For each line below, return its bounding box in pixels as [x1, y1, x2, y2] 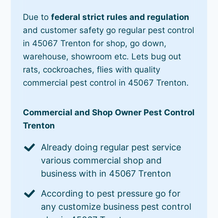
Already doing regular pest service [41, 142, 182, 152]
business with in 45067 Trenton [41, 168, 172, 179]
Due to [23, 12, 52, 22]
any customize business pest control [41, 201, 192, 212]
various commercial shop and [41, 155, 162, 165]
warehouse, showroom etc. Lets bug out [23, 51, 182, 61]
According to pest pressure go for [41, 188, 181, 199]
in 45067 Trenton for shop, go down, [23, 38, 167, 48]
